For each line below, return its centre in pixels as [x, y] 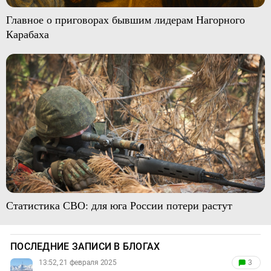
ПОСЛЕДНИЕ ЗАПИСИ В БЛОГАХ [85, 247]
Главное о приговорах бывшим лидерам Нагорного [125, 19]
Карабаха [27, 34]
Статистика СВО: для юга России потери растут [119, 205]
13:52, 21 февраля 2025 [78, 263]
